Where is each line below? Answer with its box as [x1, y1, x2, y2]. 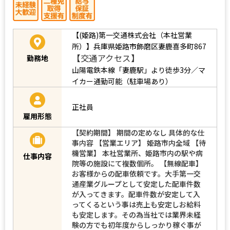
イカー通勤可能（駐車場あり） [72, 75, 172, 86]
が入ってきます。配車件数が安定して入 [72, 188, 200, 199]
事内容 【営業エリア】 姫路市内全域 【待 [72, 137, 206, 148]
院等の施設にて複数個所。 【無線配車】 [72, 158, 203, 168]
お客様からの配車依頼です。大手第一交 [72, 168, 201, 179]
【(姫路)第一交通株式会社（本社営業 [72, 29, 192, 40]
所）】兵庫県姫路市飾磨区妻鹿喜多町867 [72, 41, 206, 51]
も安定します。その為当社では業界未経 [72, 209, 201, 220]
